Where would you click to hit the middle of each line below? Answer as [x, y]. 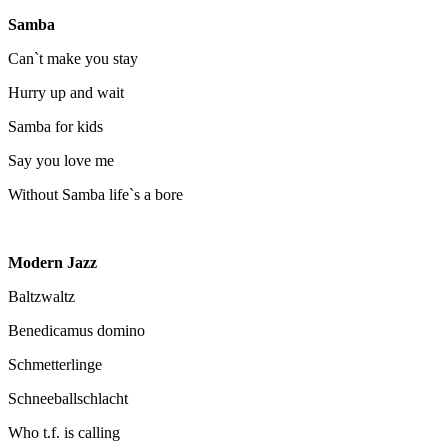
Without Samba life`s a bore [95, 194]
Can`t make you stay [73, 58]
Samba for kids [55, 126]
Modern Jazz [52, 262]
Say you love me [61, 160]
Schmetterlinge [55, 364]
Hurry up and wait [66, 92]
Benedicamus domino [76, 330]
